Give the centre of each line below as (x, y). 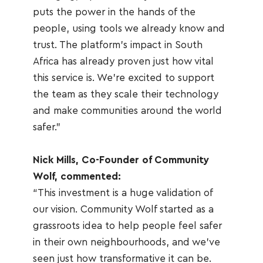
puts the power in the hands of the (114, 12)
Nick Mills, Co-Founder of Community (121, 160)
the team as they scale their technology (125, 94)
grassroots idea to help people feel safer (127, 226)
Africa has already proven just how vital (123, 61)
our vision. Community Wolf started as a (123, 209)
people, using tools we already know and (129, 28)
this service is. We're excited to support (123, 78)
